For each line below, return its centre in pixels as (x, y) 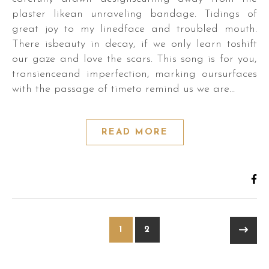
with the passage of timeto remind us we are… (123, 89)
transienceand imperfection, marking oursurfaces (134, 74)
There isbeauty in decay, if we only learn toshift (134, 44)
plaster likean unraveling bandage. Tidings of (134, 14)
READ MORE (134, 132)
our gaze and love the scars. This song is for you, (134, 59)
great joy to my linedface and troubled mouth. (134, 29)
